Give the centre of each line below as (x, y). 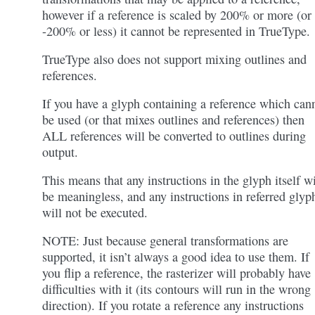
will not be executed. (95, 212)
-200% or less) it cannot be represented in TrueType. (176, 31)
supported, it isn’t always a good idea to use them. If (176, 257)
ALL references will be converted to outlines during (174, 136)
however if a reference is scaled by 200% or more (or (177, 15)
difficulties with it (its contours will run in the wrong (176, 289)
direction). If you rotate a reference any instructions (173, 305)
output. (60, 152)
